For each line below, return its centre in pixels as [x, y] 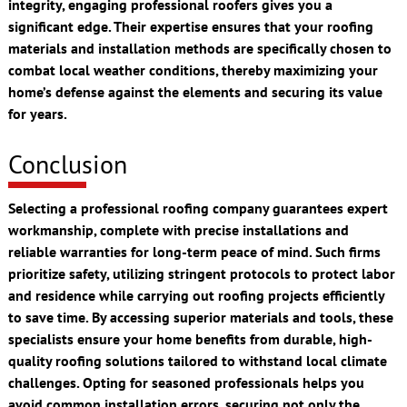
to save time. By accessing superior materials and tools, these [200, 318]
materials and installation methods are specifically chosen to [199, 48]
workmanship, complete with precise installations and [178, 230]
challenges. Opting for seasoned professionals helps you [186, 383]
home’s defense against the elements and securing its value [195, 91]
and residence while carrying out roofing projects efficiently [196, 296]
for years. [37, 113]
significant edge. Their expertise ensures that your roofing [190, 26]
